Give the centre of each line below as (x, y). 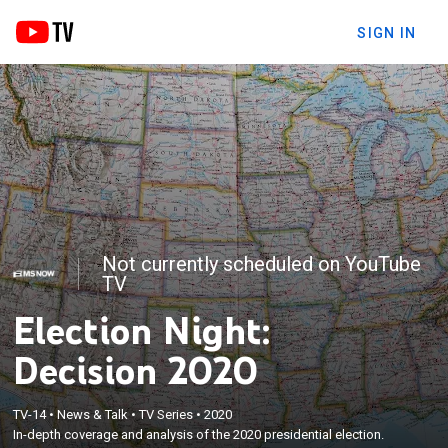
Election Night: (142, 329)
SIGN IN (386, 32)
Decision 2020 (136, 369)
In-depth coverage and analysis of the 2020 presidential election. (199, 434)
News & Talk (93, 414)
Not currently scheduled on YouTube (262, 263)
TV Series (166, 414)
